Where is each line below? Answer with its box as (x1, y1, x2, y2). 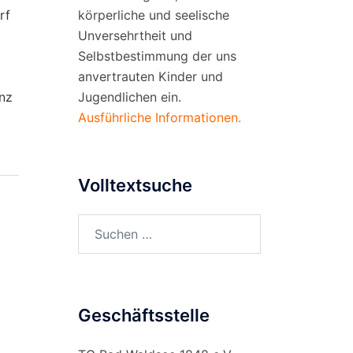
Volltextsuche (77, 174, 192, 195)
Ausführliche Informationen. (77, 109, 241, 125)
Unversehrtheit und (77, 27, 192, 43)
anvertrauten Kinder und (77, 68, 223, 84)
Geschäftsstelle (77, 304, 210, 325)
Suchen (76, 215, 121, 232)
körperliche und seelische (77, 6, 229, 23)
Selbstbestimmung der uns (77, 47, 236, 64)
